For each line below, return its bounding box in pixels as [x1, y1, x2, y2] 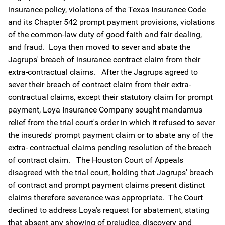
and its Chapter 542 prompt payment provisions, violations [8, 17, 215, 27]
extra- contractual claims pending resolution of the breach [8, 143, 212, 152]
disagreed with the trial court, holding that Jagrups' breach [8, 168, 213, 177]
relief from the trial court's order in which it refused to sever [8, 118, 215, 127]
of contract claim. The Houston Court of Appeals [8, 155, 183, 165]
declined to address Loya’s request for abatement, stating [8, 205, 209, 215]
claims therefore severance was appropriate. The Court [8, 193, 203, 202]
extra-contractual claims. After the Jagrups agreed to [8, 67, 198, 77]
